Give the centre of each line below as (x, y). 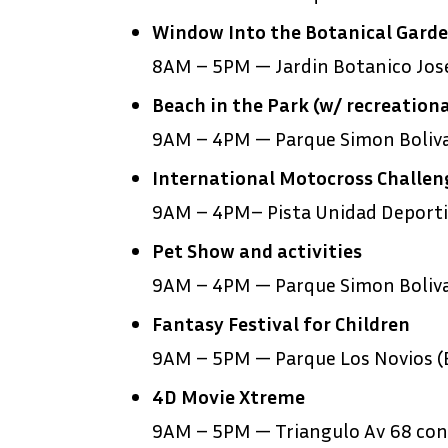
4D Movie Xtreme (228, 396)
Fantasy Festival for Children (281, 323)
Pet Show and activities (257, 250)
